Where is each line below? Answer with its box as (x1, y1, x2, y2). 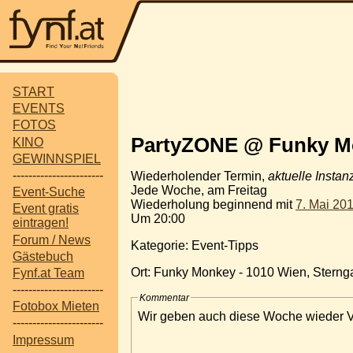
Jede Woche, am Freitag (131, 183, 267, 197)
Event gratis (13, 202, 79, 216)
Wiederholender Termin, (131, 169, 268, 183)
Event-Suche (13, 185, 85, 199)
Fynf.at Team (13, 266, 84, 280)
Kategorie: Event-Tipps (131, 238, 258, 252)
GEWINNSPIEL (13, 151, 101, 165)
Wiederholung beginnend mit (131, 197, 295, 211)
